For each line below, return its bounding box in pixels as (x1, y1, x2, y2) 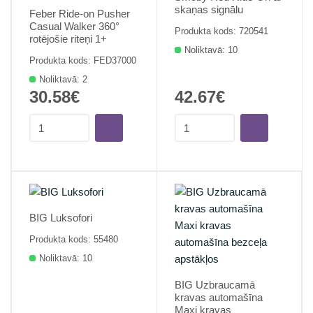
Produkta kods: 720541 (175, 26, 268, 36)
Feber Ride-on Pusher (29, 8, 130, 20)
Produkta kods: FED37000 (29, 55, 136, 66)
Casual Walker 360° (29, 20, 119, 32)
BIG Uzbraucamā (175, 279, 255, 291)
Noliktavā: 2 (39, 74, 87, 85)
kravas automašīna (175, 291, 263, 303)
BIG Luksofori (29, 212, 92, 224)
